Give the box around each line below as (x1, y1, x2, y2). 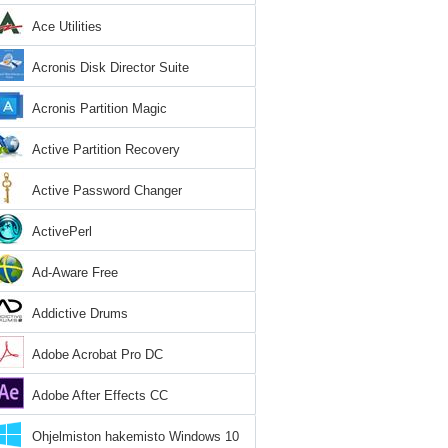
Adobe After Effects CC (32, 388, 168, 403)
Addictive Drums (32, 306, 128, 321)
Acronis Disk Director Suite (32, 60, 189, 75)
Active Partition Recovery (32, 142, 180, 157)
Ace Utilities (32, 19, 102, 34)
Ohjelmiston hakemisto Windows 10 (32, 429, 239, 444)
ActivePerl (32, 224, 92, 239)
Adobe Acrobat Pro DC (32, 347, 163, 362)
